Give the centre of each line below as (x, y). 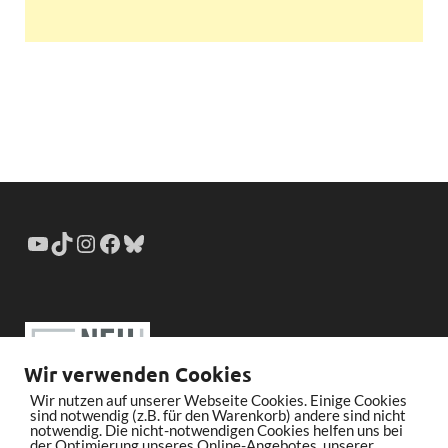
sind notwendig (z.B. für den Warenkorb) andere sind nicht (218, 415)
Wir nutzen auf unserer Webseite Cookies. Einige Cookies (218, 400)
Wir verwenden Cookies (138, 374)
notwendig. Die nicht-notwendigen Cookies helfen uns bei (216, 430)
